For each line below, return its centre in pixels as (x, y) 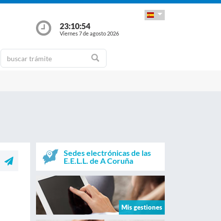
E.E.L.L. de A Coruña (98, 160)
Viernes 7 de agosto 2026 (89, 33)
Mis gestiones (142, 207)
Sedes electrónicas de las (107, 152)
